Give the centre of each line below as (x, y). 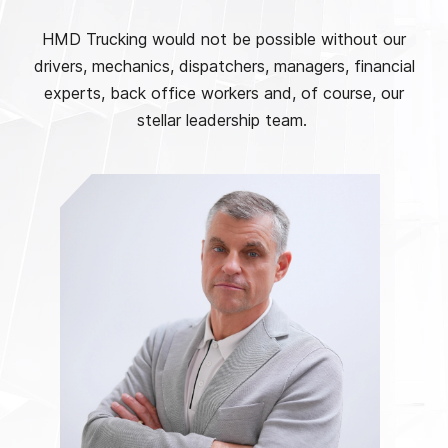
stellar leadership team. (224, 119)
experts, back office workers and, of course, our (224, 92)
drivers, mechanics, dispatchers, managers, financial (224, 65)
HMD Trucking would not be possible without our (224, 38)
